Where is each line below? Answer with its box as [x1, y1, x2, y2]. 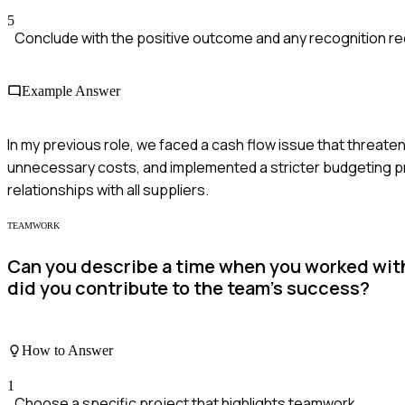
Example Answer [22, 83, 120, 99]
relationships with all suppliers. [7, 179, 209, 200]
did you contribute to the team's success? [7, 276, 370, 301]
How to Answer [22, 343, 113, 358]
